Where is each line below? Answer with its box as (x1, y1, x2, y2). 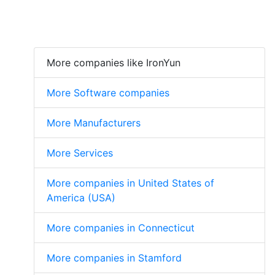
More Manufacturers (47, 116, 141, 129)
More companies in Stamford (47, 251, 182, 264)
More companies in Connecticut (47, 221, 195, 234)
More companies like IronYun (47, 56, 180, 69)
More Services (47, 146, 113, 159)
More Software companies (47, 86, 169, 99)
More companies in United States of (47, 176, 214, 189)
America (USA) (47, 191, 115, 204)
